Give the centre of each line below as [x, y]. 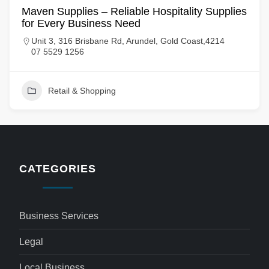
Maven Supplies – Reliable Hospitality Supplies [134, 11]
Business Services [59, 216]
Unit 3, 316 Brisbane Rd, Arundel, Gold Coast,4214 [128, 41]
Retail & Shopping [82, 91]
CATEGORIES [58, 169]
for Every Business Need [81, 23]
